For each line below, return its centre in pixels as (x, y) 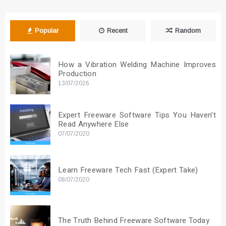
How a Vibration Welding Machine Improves (137, 65)
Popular (46, 31)
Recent (117, 31)
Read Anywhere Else (94, 124)
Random (188, 31)
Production (77, 74)
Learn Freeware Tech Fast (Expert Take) (128, 170)
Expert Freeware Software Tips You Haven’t (137, 115)
